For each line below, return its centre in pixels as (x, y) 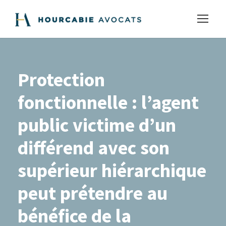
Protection (61, 79)
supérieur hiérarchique (112, 170)
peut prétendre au (93, 193)
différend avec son (94, 148)
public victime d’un (97, 125)
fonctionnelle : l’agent (108, 102)
